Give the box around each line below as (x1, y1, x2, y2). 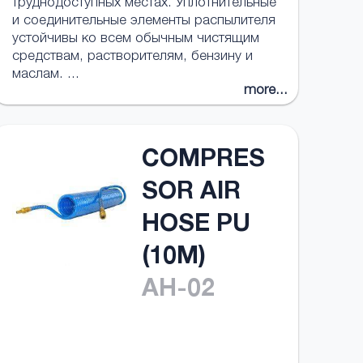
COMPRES (141, 149, 265, 173)
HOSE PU (141, 214, 250, 238)
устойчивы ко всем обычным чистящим (11, 32, 259, 46)
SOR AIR (141, 181, 241, 206)
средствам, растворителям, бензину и (11, 50, 253, 64)
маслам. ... (11, 68, 79, 82)
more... (244, 84, 288, 98)
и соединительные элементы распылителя (11, 15, 275, 28)
